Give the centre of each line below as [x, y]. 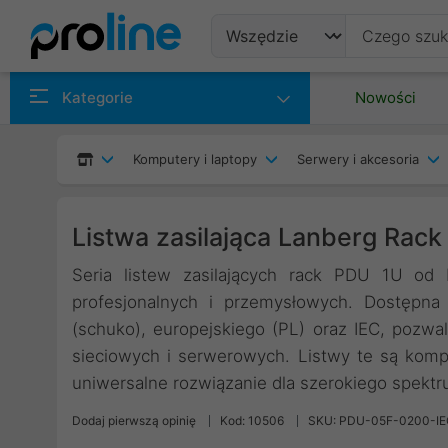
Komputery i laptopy [195, 159]
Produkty [269, 84]
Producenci [280, 133]
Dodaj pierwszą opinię [134, 420]
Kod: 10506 [252, 420]
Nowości [385, 97]
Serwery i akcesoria [358, 159]
